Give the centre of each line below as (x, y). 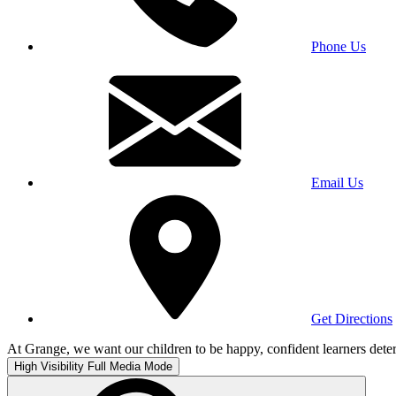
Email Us (337, 182)
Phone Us (339, 46)
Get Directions (352, 318)
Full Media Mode (130, 366)
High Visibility (49, 366)
